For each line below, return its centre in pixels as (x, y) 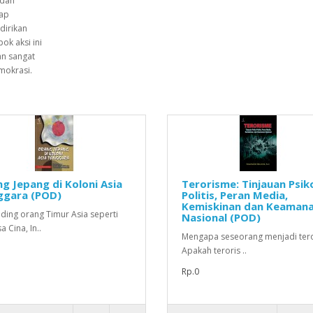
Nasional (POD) (221, 217)
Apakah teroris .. (214, 250)
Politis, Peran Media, (234, 195)
